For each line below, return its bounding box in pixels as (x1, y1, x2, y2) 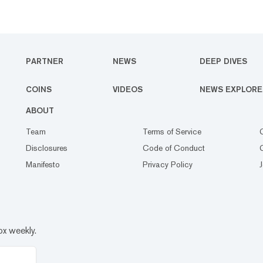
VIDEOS (113, 84, 143, 94)
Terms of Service (143, 126, 201, 136)
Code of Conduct (143, 143, 205, 153)
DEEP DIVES (200, 56, 247, 66)
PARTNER (26, 56, 63, 66)
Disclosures (26, 143, 68, 153)
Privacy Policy (143, 159, 193, 169)
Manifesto (26, 159, 60, 169)
